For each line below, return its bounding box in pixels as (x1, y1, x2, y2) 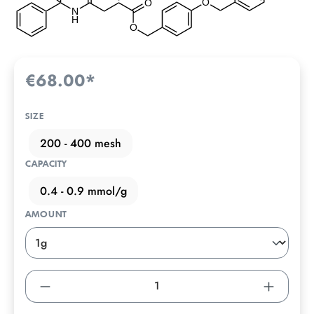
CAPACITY (25, 159, 68, 169)
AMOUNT (25, 210, 68, 219)
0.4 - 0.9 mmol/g (40, 182, 127, 199)
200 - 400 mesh (40, 135, 121, 151)
